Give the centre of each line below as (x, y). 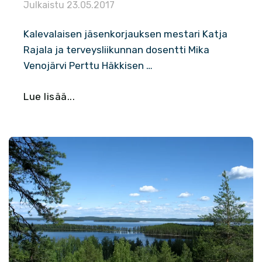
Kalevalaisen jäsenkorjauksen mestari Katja (125, 34)
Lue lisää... (49, 96)
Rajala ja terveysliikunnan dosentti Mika (116, 49)
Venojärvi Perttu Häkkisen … (88, 65)
